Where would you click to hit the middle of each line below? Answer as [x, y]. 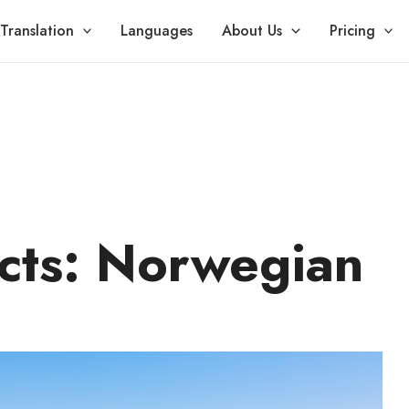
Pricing [352, 31]
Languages [157, 31]
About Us [252, 31]
